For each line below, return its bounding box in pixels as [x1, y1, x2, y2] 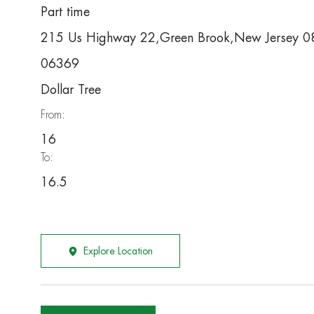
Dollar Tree [41, 83, 101, 97]
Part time [41, 6, 90, 19]
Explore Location [83, 246, 153, 257]
